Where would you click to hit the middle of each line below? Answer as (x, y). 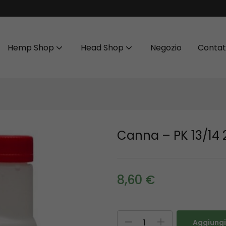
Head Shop (103, 47)
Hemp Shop (32, 47)
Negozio (166, 47)
